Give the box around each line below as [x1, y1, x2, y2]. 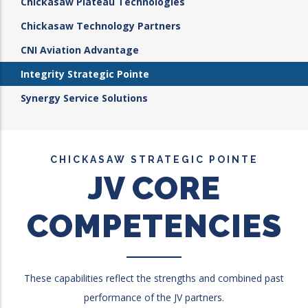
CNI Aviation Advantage [21, 43, 139, 56]
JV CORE [87, 170, 221, 207]
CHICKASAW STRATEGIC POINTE [49, 154, 258, 165]
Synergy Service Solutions [21, 91, 148, 104]
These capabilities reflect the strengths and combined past [24, 272, 284, 285]
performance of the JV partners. [84, 291, 224, 304]
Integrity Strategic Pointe [21, 67, 149, 80]
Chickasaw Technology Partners [21, 19, 181, 32]
